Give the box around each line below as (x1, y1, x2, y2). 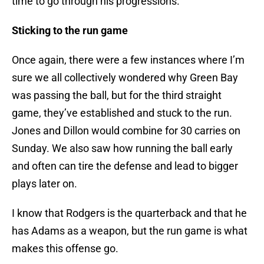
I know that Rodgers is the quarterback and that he (12, 207, 247, 220)
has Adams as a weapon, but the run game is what (12, 225, 247, 237)
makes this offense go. (12, 242, 118, 255)
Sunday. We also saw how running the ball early (12, 142, 233, 155)
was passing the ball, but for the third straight (12, 89, 222, 102)
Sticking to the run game (12, 24, 128, 37)
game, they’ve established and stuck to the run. (12, 107, 232, 120)
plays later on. (12, 177, 77, 190)
